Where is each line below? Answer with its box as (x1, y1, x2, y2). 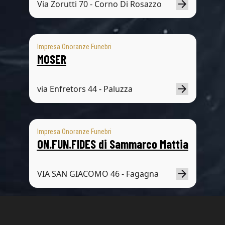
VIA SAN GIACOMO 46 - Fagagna (37, 168, 159, 179)
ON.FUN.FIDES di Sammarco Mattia (37, 137, 188, 151)
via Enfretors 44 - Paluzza (37, 83, 133, 94)
